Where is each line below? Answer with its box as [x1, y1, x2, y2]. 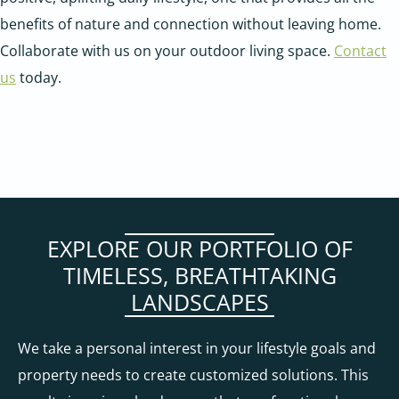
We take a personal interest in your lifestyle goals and [18, 338, 376, 358]
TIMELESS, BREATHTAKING [62, 259, 337, 290]
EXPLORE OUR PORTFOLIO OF [46, 232, 353, 264]
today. [16, 67, 61, 87]
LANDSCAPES [130, 286, 269, 317]
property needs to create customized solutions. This [18, 364, 369, 385]
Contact [334, 40, 387, 61]
